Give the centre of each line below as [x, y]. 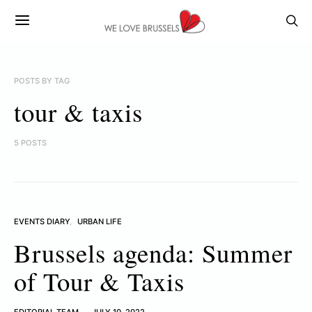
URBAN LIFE [100, 221]
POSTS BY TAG [42, 81]
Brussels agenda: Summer [153, 252]
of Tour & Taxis [99, 281]
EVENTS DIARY [42, 221]
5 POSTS [30, 143]
